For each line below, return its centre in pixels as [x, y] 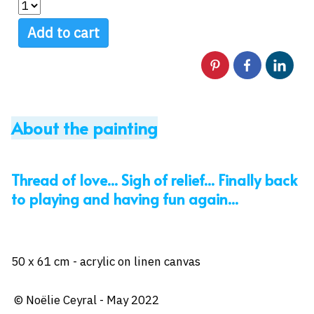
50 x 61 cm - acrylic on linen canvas [106, 261]
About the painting [84, 128]
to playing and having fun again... [125, 198]
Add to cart [63, 33]
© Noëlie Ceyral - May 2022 [85, 300]
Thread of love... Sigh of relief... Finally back [154, 179]
